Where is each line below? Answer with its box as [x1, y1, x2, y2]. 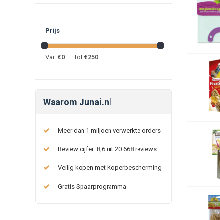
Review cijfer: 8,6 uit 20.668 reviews [58, 145, 157, 153]
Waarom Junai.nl [43, 96, 111, 107]
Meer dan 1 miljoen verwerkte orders [58, 126, 161, 134]
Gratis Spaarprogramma [58, 182, 126, 190]
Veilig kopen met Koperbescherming [58, 164, 162, 171]
